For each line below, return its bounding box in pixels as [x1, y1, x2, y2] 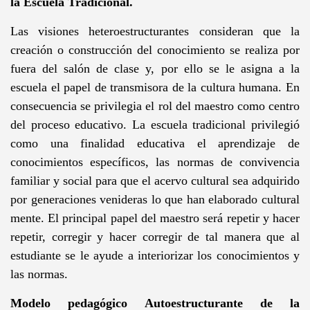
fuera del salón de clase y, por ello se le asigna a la [10, 61, 300, 75]
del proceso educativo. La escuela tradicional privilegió [10, 117, 300, 131]
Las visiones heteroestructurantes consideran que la [10, 24, 300, 38]
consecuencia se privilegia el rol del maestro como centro [10, 98, 300, 113]
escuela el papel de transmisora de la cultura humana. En [10, 80, 300, 94]
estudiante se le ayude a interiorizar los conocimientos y [10, 248, 300, 262]
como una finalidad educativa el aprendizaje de [10, 136, 300, 150]
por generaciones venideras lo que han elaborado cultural [10, 192, 300, 206]
